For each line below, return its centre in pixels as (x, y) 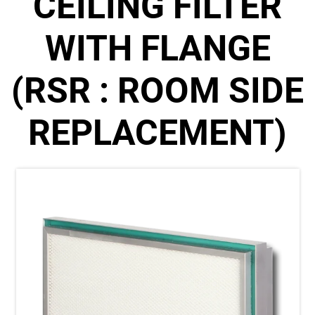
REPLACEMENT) (157, 133)
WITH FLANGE (157, 49)
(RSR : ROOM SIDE (157, 91)
